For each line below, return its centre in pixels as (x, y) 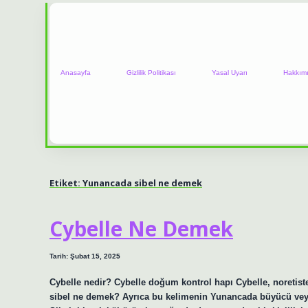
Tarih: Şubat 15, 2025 (85, 256)
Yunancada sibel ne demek (142, 183)
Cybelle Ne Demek (141, 229)
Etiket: (66, 183)
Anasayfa (76, 73)
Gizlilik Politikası (151, 73)
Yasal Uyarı (230, 73)
